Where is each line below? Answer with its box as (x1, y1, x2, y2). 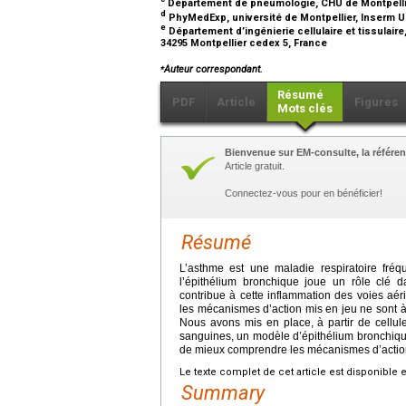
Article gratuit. (225, 159, 285, 171)
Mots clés (277, 101, 333, 115)
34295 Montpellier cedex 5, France (160, 36, 330, 49)
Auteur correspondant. (164, 63, 263, 75)
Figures (354, 94, 398, 109)
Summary (181, 381, 265, 404)
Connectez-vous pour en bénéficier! (225, 187, 382, 198)
